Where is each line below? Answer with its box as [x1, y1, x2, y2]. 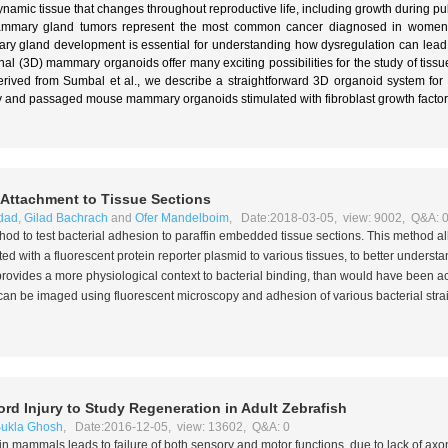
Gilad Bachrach [23, 211, 108, 225]
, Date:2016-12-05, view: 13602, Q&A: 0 [62, 420, 290, 434]
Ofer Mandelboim [134, 211, 229, 225]
